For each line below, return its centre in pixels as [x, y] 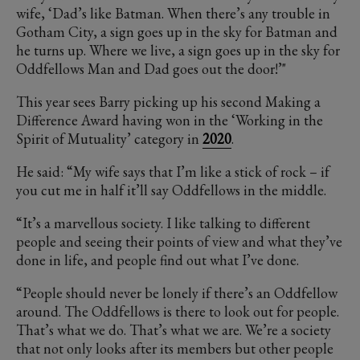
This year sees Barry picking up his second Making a [168, 102]
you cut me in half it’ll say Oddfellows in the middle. [173, 190]
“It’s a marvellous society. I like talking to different [163, 223]
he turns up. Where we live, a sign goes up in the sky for [178, 51]
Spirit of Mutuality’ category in [109, 139]
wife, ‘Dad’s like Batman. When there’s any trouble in [173, 14]
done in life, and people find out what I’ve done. [157, 260]
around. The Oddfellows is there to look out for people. [178, 312]
